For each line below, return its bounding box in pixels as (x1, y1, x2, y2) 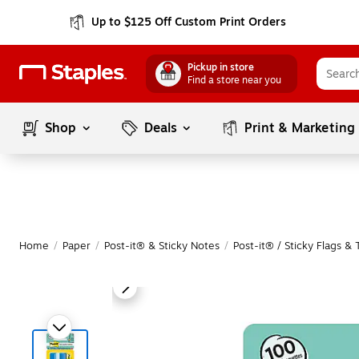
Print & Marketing (244, 119, 356, 138)
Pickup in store (188, 60, 254, 75)
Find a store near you (188, 73, 281, 87)
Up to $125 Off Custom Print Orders (91, 14, 287, 30)
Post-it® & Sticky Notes (104, 238, 220, 254)
